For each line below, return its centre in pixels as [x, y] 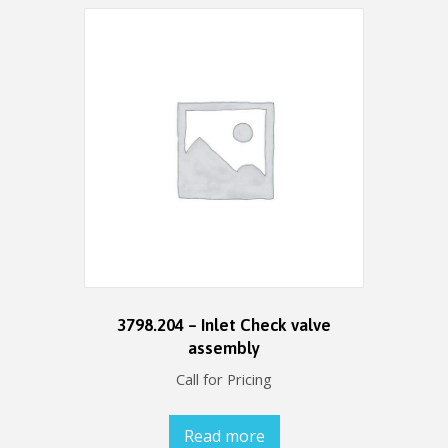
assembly [224, 347]
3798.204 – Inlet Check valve [224, 324]
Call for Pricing [224, 379]
